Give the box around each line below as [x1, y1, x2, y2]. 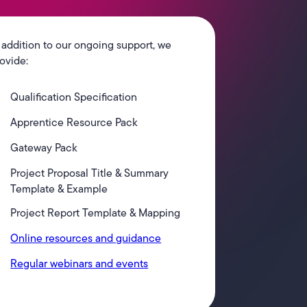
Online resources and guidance [10, 230, 162, 246]
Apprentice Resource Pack [10, 114, 138, 130]
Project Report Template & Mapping [10, 204, 181, 221]
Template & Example [10, 180, 108, 197]
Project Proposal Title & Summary [10, 164, 169, 181]
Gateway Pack [10, 139, 78, 156]
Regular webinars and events [10, 255, 149, 271]
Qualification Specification [10, 88, 138, 105]
